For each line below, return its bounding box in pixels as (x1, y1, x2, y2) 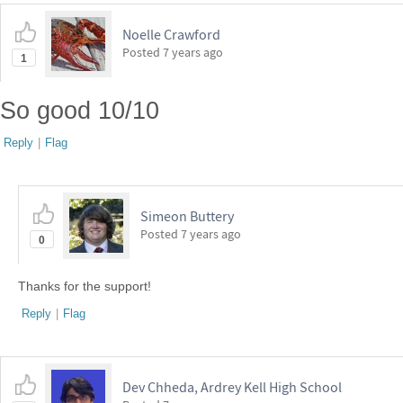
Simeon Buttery (140, 207, 234, 225)
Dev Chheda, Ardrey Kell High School (122, 378, 342, 396)
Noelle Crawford (122, 25, 220, 43)
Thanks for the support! (18, 279, 151, 293)
